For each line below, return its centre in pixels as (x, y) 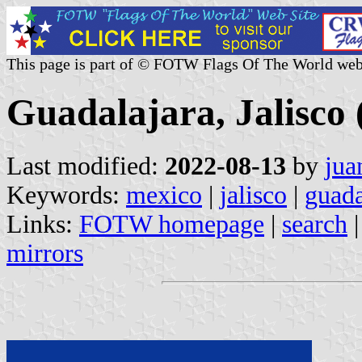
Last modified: (86, 166)
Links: (43, 224)
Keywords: (66, 195)
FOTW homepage (172, 224)
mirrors (45, 253)
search (315, 224)
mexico (164, 195)
